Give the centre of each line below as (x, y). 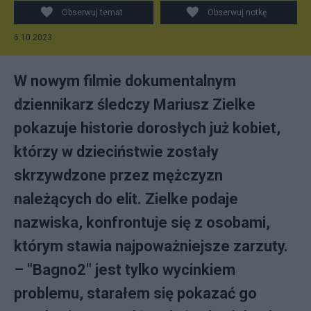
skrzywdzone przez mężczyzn (118, 175)
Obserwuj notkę (237, 12)
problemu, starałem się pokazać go (135, 293)
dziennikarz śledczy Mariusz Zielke (135, 104)
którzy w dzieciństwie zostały (116, 152)
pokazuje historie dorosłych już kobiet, (147, 128)
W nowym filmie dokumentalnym (125, 81)
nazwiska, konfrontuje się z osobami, (142, 222)
